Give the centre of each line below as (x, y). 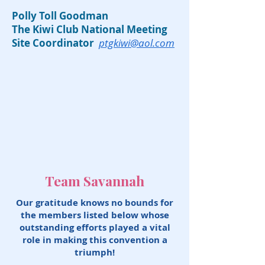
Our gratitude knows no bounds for (95, 203)
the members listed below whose (95, 215)
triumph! (95, 252)
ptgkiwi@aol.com (137, 43)
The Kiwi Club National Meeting (90, 29)
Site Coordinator (53, 43)
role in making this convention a (95, 240)
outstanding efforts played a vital (95, 227)
